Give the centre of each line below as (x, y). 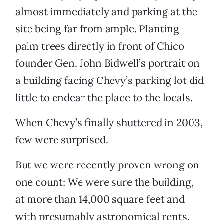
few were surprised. (62, 140)
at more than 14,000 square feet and (100, 199)
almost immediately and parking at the (106, 12)
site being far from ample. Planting (97, 29)
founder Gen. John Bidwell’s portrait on (108, 63)
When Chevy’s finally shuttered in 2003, (109, 123)
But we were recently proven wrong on (107, 165)
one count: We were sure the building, (104, 182)
